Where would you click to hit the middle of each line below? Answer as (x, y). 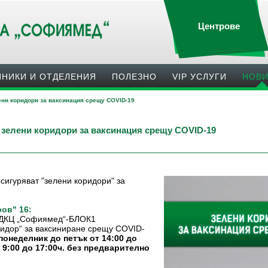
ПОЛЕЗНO (134, 77)
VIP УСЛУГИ (200, 77)
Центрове (219, 26)
